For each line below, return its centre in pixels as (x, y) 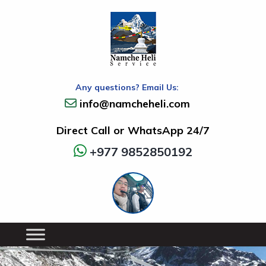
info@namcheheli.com (134, 104)
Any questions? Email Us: (127, 87)
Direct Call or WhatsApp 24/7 (133, 130)
